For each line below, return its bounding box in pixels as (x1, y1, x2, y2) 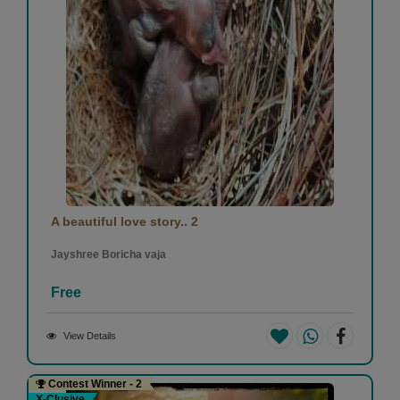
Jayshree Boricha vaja (51, 247, 166, 261)
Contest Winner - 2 (46, 377, 142, 390)
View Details (63, 329, 116, 341)
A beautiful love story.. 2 (51, 213, 198, 229)
